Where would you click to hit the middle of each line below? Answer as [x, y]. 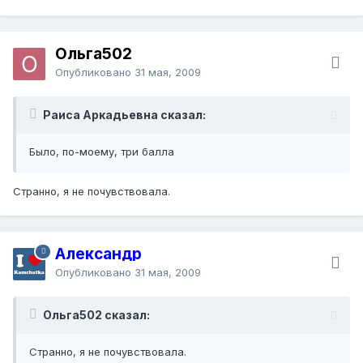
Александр [98, 254]
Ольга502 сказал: [96, 314]
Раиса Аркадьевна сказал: [124, 114]
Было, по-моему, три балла [102, 151]
